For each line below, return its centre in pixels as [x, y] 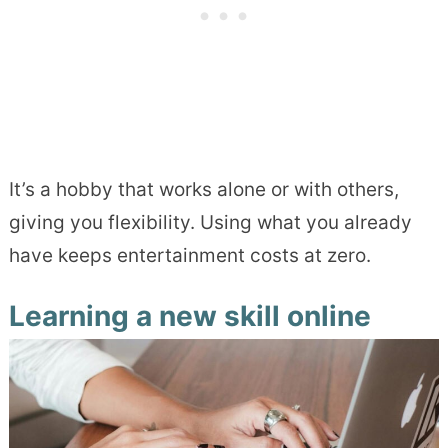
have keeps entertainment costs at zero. [189, 255]
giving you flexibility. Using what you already [210, 222]
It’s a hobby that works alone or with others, [203, 189]
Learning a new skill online [189, 315]
